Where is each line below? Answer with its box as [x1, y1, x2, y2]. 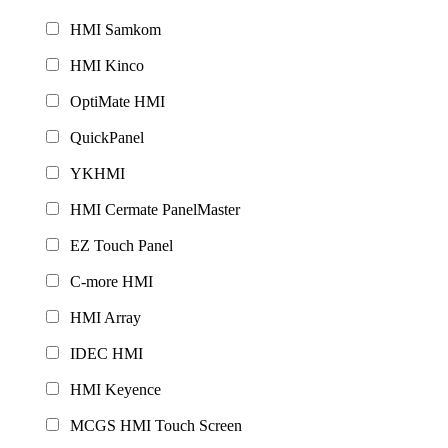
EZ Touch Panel [62, 236, 173, 254]
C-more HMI [62, 272, 153, 290]
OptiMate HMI [62, 92, 165, 110]
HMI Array [62, 308, 141, 326]
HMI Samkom [62, 20, 161, 38]
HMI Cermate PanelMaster [62, 200, 240, 218]
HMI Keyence [62, 380, 161, 398]
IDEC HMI [62, 344, 143, 362]
